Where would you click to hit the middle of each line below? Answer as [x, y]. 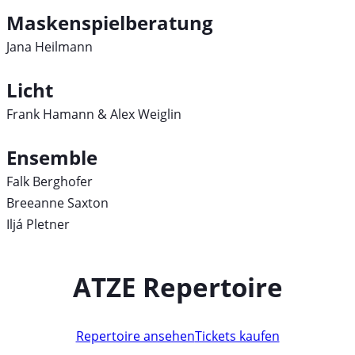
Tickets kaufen [237, 336]
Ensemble [52, 158]
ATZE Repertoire [177, 287]
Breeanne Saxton [57, 203]
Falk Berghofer [50, 182]
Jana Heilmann [50, 47]
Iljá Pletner [38, 225]
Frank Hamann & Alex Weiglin [94, 115]
